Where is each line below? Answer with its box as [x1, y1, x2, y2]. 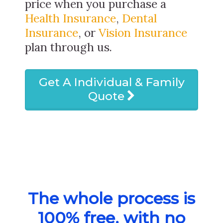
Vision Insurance [99, 25, 187, 40]
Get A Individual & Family [38, 75, 185, 89]
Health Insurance [25, 10, 116, 25]
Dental [122, 10, 157, 25]
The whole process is [28, 188, 195, 208]
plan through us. [25, 39, 112, 54]
